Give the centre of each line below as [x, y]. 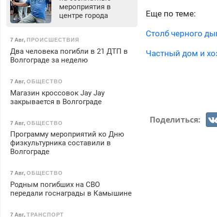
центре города [83, 16]
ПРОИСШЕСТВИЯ [53, 40]
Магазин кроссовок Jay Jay [57, 93]
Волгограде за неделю [49, 60]
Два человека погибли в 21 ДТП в [69, 52]
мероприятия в [85, 7]
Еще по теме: [171, 14]
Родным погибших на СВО [55, 185]
